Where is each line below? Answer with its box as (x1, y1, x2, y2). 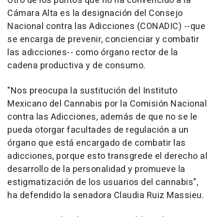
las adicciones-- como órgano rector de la (7, 46, 178, 60)
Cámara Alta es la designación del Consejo (7, 7, 183, 20)
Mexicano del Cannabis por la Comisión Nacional (7, 97, 207, 111)
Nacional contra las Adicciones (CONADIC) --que (7, 20, 205, 33)
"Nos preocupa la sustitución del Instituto (7, 84, 177, 98)
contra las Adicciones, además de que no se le (7, 110, 198, 124)
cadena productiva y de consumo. (7, 59, 146, 73)
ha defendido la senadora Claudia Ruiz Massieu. (7, 189, 204, 202)
